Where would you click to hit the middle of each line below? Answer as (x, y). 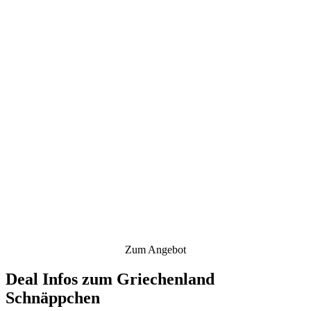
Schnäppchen (53, 297)
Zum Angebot (155, 249)
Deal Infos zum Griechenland (110, 279)
